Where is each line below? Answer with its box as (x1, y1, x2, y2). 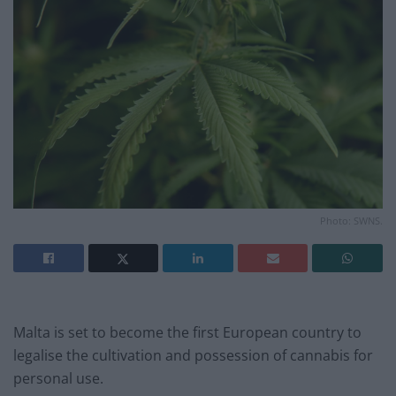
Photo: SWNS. (320, 214, 383, 228)
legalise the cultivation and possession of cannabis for (13, 346, 373, 366)
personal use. (13, 369, 103, 389)
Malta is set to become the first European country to (13, 323, 362, 343)
